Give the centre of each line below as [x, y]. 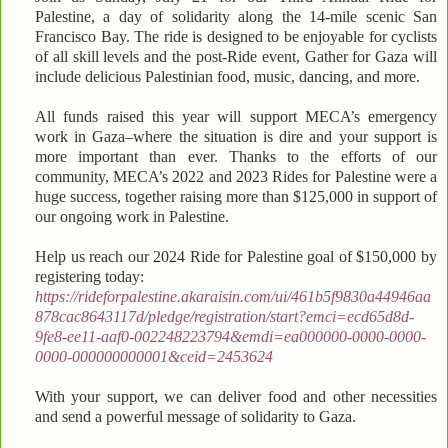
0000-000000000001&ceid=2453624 [154, 356]
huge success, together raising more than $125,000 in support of [236, 196]
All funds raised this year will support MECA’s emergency [236, 116]
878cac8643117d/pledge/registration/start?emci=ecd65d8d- [224, 316]
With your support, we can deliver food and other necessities [236, 396]
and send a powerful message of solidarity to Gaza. [195, 416]
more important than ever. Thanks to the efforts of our [236, 156]
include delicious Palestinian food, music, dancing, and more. [227, 76]
